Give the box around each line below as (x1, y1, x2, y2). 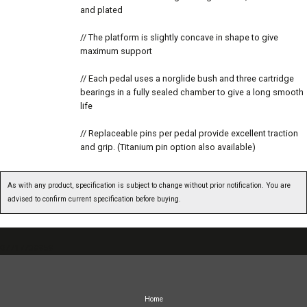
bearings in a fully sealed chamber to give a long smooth (80, 87, 304, 98)
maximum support (80, 46, 152, 57)
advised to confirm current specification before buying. (8, 195, 181, 204)
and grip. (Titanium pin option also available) (80, 142, 256, 153)
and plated (80, 5, 123, 16)
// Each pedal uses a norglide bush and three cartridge (80, 73, 294, 84)
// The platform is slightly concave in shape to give (80, 32, 278, 43)
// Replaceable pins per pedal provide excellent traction (80, 128, 298, 139)
